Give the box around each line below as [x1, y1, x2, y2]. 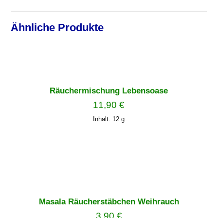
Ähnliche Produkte [11, 21, 104, 34]
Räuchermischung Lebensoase [50, 86, 168, 96]
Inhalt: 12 [93, 115, 122, 123]
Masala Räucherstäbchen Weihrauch [39, 197, 179, 207]
